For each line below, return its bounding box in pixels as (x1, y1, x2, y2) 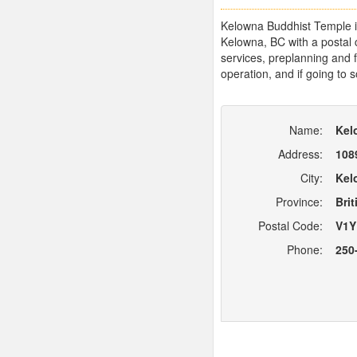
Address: (278, 146, 323, 163)
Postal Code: (258, 218, 323, 234)
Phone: (287, 241, 323, 258)
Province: (276, 194, 323, 210)
